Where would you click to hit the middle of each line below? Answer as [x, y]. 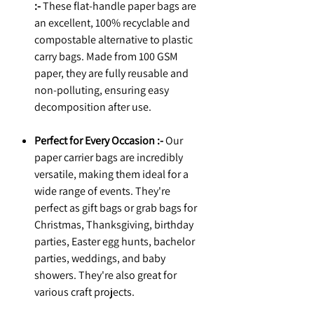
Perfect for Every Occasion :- [99, 141]
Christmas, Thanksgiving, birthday [114, 225]
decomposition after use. [93, 107]
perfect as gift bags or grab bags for [116, 208]
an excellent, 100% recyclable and [112, 23]
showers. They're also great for [105, 275]
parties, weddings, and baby [100, 259]
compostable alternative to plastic [114, 40]
